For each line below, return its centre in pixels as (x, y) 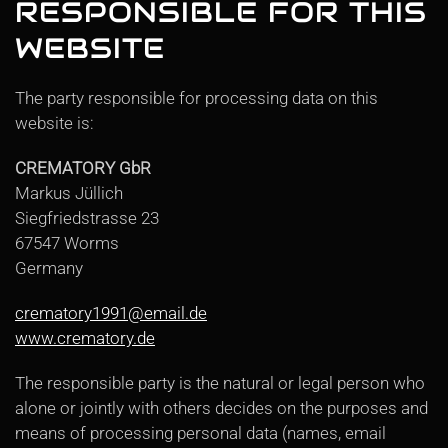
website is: (54, 123)
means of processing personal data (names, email (200, 433)
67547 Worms (67, 243)
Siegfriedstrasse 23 (87, 218)
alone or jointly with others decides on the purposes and (221, 408)
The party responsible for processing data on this (196, 98)
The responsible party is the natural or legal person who (220, 383)
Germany (49, 268)
